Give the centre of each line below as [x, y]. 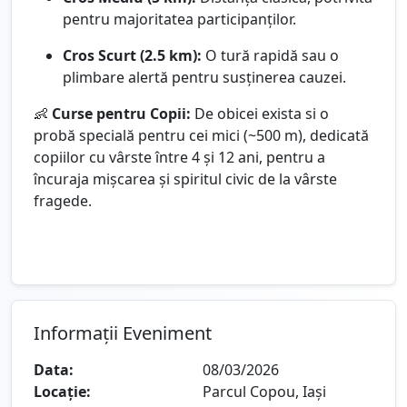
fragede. [63, 200]
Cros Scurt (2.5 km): [132, 55]
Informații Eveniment [123, 333]
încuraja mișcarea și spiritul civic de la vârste [185, 179]
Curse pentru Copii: [121, 113]
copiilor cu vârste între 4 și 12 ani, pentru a [179, 157]
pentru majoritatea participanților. [179, 19]
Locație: [62, 391]
